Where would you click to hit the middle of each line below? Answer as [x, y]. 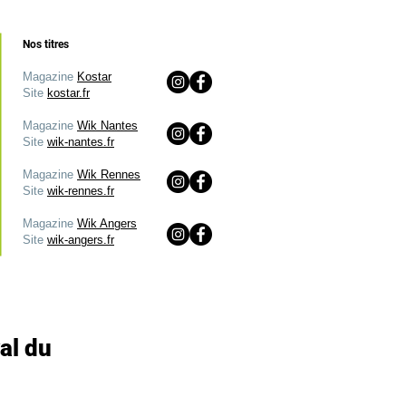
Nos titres [46, 44]
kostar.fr [68, 93]
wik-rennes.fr [81, 191]
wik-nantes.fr [81, 142]
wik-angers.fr [81, 240]
